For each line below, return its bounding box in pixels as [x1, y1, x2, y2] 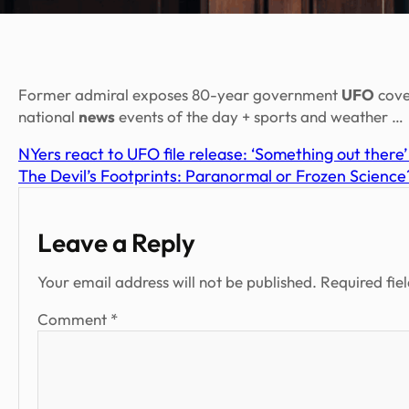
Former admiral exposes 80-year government [18, 85, 341, 105]
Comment [37, 309, 110, 330]
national [18, 107, 79, 127]
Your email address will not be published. [37, 272, 317, 292]
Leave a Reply [37, 226, 195, 259]
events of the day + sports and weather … [115, 107, 404, 127]
